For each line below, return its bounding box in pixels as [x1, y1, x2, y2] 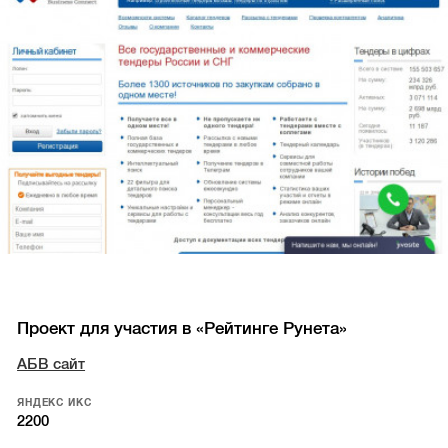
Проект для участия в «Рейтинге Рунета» [17, 318, 348, 338]
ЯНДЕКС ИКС [17, 396, 92, 408]
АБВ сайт [17, 355, 86, 372]
